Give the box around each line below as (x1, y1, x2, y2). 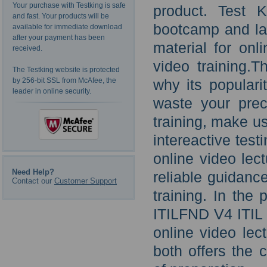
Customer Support (54, 176, 117, 185)
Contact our (12, 176, 54, 185)
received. (13, 44, 42, 53)
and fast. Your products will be (13, 12, 109, 21)
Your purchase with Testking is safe (13, 1, 126, 10)
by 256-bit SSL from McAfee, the (13, 76, 116, 85)
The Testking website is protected (13, 66, 120, 74)
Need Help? (12, 167, 54, 176)
